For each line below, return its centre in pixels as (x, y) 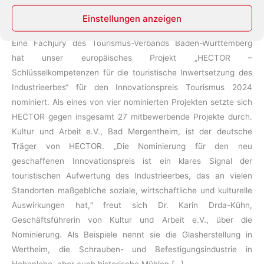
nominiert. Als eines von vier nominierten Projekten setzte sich (132, 102)
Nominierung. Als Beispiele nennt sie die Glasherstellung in (132, 234)
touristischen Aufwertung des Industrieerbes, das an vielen (132, 175)
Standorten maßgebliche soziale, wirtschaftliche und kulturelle (132, 190)
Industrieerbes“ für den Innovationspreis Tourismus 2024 (132, 87)
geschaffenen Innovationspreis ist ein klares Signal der (132, 161)
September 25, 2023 (63, 9)
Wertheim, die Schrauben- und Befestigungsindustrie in (132, 249)
